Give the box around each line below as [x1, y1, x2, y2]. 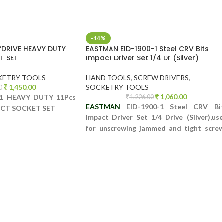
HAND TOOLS [86, 73, 131, 82]
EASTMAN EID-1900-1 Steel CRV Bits [86, 44, 209, 54]
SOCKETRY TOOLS [86, 83, 149, 91]
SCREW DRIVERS [134, 73, 189, 82]
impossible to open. [86, 146, 150, 154]
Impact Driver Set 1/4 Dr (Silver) [86, 53, 199, 63]
